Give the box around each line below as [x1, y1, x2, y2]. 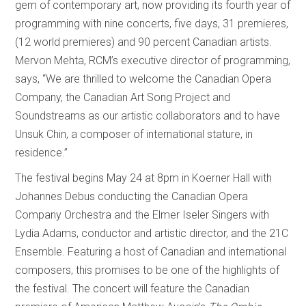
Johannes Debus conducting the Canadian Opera [15, 189, 249, 203]
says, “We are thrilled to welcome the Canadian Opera [15, 72, 272, 85]
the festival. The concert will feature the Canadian [15, 281, 250, 295]
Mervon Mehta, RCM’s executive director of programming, [15, 53, 291, 67]
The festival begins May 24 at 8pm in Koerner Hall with [15, 171, 273, 184]
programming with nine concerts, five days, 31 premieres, [15, 16, 289, 30]
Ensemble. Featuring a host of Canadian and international [15, 245, 287, 258]
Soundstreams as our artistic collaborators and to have [15, 109, 281, 122]
